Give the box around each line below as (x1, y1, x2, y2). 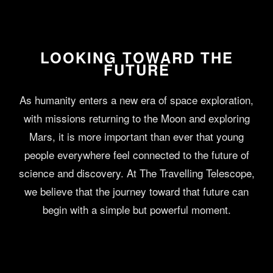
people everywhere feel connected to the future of (24, 147, 249, 163)
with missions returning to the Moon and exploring (23, 110, 250, 126)
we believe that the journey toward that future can (24, 183, 249, 199)
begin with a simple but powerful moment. (42, 202, 231, 218)
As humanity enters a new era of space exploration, (19, 92, 253, 108)
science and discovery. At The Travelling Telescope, (18, 165, 255, 181)
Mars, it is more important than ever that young (29, 129, 244, 144)
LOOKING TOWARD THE (40, 47, 233, 68)
